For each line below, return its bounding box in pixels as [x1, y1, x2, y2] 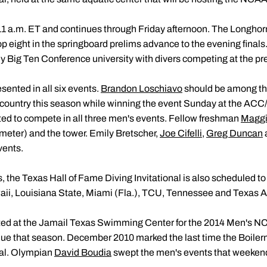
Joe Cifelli [160, 128, 202, 138]
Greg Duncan [206, 128, 263, 138]
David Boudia [54, 247, 111, 257]
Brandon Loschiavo [101, 83, 182, 94]
